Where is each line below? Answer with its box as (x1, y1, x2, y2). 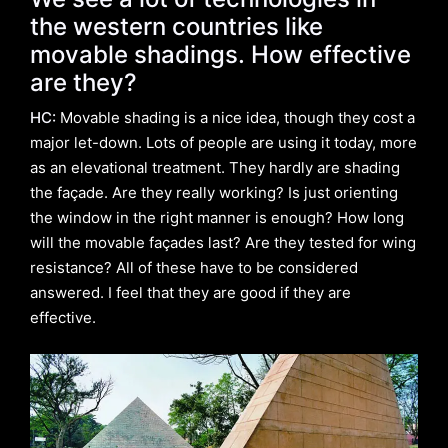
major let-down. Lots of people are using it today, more (30, 132, 417, 152)
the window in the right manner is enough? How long (30, 207, 404, 227)
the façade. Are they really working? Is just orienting (30, 182, 398, 202)
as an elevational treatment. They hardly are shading (30, 157, 400, 177)
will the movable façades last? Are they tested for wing (30, 232, 416, 252)
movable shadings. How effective (30, 39, 411, 69)
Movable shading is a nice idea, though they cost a (56, 107, 415, 127)
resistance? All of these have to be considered (30, 257, 358, 277)
